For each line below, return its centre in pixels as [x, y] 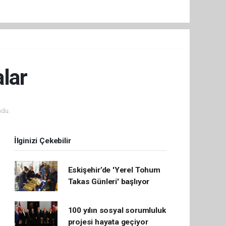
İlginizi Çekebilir [42, 140]
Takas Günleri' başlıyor [109, 181]
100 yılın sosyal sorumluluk [117, 210]
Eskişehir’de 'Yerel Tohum [114, 170]
